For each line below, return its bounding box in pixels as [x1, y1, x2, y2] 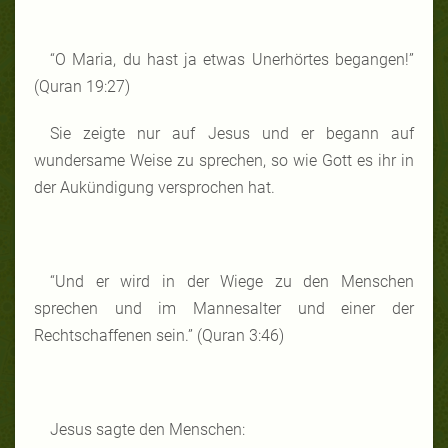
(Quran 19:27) [34, 76, 130, 96]
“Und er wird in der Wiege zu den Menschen [50, 271, 414, 291]
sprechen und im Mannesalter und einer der [34, 298, 414, 318]
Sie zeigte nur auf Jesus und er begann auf [50, 123, 414, 143]
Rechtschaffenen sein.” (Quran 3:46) [34, 325, 284, 345]
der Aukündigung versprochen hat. [34, 177, 275, 197]
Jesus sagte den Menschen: [50, 419, 245, 439]
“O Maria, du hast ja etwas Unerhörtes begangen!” [50, 49, 414, 69]
